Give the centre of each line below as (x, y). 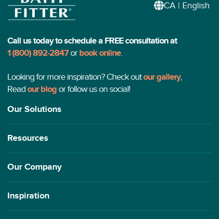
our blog (42, 90)
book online (100, 54)
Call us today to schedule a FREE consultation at (92, 41)
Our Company (34, 167)
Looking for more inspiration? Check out (75, 77)
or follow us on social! (93, 89)
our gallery (162, 77)
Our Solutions (34, 110)
